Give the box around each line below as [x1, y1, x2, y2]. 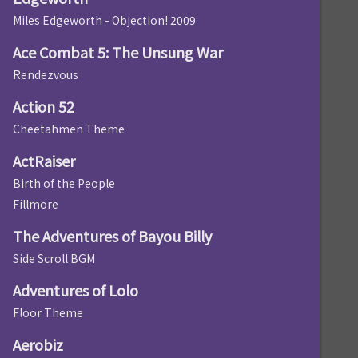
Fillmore [13, 196, 58, 213]
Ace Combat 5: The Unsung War [13, 42, 223, 63]
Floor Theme [13, 304, 83, 321]
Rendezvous [13, 66, 78, 83]
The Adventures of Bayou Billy [13, 225, 212, 247]
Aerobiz [13, 334, 63, 356]
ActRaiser [13, 150, 75, 172]
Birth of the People [13, 175, 115, 192]
